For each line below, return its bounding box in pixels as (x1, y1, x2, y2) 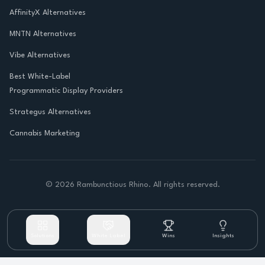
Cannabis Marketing (9, 130, 80, 137)
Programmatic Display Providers (9, 87, 123, 95)
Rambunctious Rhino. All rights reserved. (74, 181, 220, 189)
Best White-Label (9, 73, 70, 80)
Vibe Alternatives (9, 51, 70, 59)
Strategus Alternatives (9, 108, 91, 116)
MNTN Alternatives (9, 30, 76, 38)
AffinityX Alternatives (9, 9, 86, 17)
